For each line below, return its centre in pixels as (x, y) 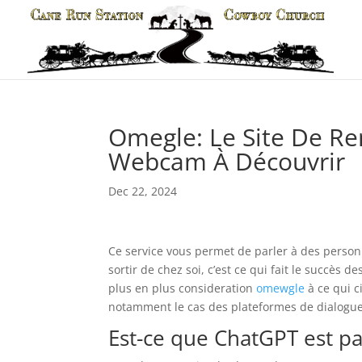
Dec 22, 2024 (143, 191)
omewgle (281, 288)
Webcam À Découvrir (227, 161)
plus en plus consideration (183, 288)
